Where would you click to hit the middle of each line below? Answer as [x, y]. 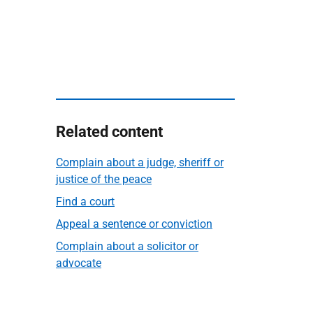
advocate [79, 263]
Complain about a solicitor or [127, 246]
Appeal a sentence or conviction [134, 224]
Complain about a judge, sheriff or [140, 162]
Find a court [85, 202]
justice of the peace [104, 179]
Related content [109, 132]
